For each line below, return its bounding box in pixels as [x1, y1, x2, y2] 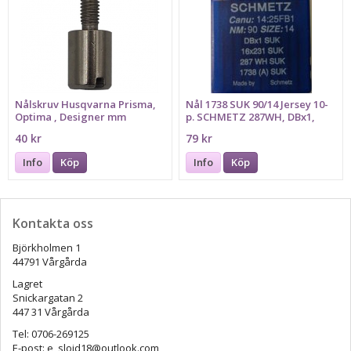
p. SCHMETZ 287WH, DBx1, [186, 109, 316, 124]
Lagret [13, 277, 42, 291]
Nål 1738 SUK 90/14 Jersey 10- [186, 96, 329, 111]
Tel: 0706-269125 [13, 327, 89, 342]
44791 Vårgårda [13, 255, 89, 270]
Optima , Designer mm [15, 109, 127, 124]
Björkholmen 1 [13, 241, 83, 255]
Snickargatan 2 [13, 291, 85, 306]
